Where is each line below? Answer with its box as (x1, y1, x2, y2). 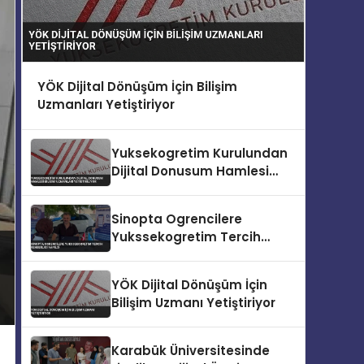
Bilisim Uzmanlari (111, 180, 221, 197)
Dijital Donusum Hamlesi (111, 162, 269, 180)
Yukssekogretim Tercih (111, 227, 261, 245)
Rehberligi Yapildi (111, 245, 224, 263)
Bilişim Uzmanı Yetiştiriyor (111, 293, 275, 311)
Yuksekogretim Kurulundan (111, 144, 288, 162)
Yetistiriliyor (111, 197, 188, 215)
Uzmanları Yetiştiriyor (37, 96, 175, 113)
